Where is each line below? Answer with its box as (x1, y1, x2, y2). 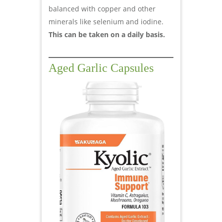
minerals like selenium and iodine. (49, 16, 164, 26)
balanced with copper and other (49, 3, 156, 13)
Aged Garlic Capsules (49, 61, 154, 74)
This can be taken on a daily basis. (49, 29, 165, 39)
